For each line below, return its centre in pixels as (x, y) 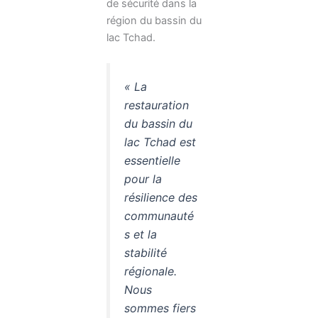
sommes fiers (160, 308)
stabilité (146, 253)
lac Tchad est (160, 142)
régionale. (150, 272)
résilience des (161, 198)
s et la (141, 235)
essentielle (152, 161)
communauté (159, 216)
